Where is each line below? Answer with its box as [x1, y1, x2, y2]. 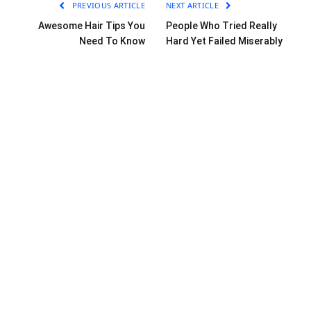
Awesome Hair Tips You [38, 20, 145, 32]
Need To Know [79, 35, 145, 47]
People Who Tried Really [166, 20, 277, 32]
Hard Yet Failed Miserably [166, 35, 283, 47]
